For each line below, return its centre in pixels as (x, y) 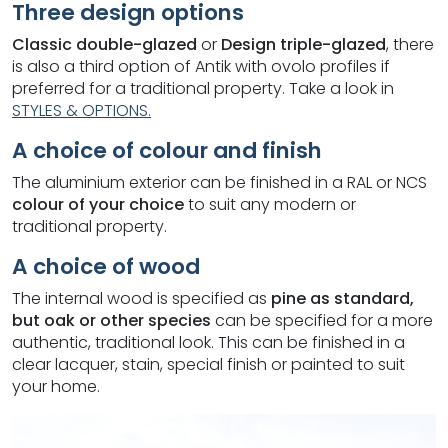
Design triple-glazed (303, 44)
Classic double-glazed (106, 44)
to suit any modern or (270, 204)
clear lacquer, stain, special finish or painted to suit (208, 364)
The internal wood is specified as (141, 298)
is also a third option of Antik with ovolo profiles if (201, 66)
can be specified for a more (322, 320)
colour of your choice (98, 204)
